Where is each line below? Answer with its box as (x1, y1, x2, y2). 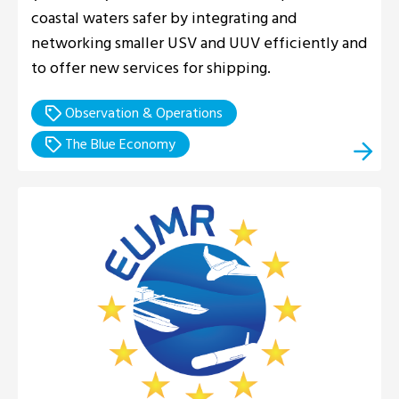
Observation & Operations (61, 101, 223, 125)
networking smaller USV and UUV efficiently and (31, 29, 367, 56)
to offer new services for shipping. (31, 54, 271, 81)
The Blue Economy (61, 132, 175, 156)
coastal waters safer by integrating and (31, 4, 297, 31)
